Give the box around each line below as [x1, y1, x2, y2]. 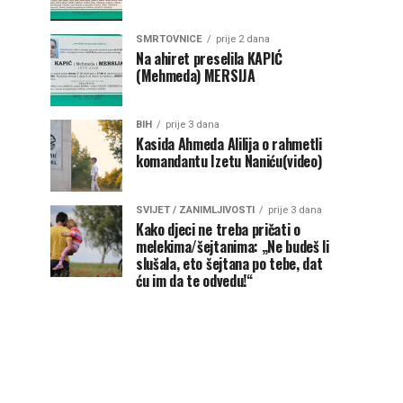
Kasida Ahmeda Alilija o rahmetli [136, 133, 322, 155]
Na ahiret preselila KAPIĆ [136, 48, 282, 69]
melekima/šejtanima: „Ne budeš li [136, 236, 329, 257]
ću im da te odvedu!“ [136, 270, 253, 291]
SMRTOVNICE [136, 33, 202, 45]
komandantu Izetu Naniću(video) [136, 150, 322, 172]
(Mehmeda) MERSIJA [136, 65, 255, 86]
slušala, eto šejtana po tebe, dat [136, 253, 323, 274]
